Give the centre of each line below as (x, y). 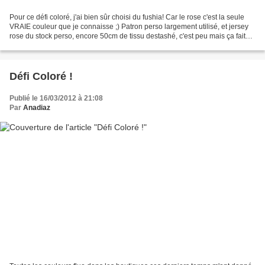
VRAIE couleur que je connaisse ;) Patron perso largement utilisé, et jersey (129, 27)
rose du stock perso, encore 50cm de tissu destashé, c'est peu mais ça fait (127, 36)
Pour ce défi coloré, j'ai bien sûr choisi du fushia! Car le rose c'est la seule (127, 17)
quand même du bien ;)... (49, 46)
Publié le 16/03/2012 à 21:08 (56, 98)
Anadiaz (37, 108)
